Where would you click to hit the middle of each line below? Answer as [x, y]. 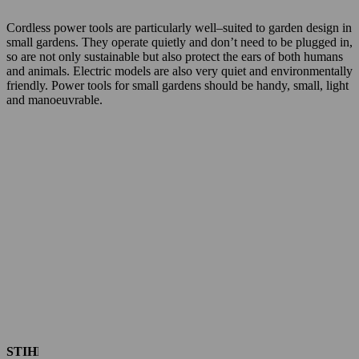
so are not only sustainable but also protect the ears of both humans [175, 56]
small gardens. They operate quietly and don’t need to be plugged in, [179, 42]
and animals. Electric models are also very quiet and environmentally [179, 71]
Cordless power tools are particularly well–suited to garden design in [179, 27]
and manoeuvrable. [54, 99]
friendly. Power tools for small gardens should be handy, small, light [177, 85]
